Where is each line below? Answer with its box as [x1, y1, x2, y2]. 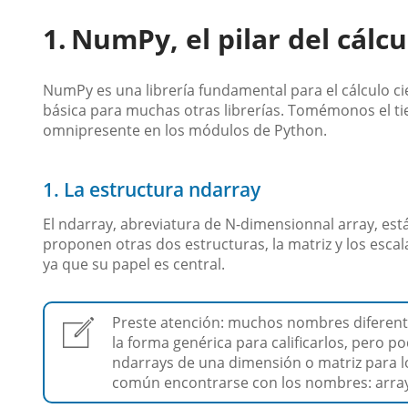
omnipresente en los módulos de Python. [43, 119, 327, 140]
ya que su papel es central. [43, 253, 225, 274]
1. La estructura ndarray [43, 176, 260, 202]
